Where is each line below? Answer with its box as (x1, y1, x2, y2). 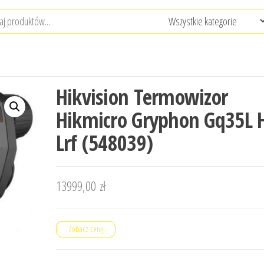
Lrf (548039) (55, 128, 153, 157)
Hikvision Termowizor (55, 82, 228, 111)
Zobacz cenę (68, 223, 103, 235)
